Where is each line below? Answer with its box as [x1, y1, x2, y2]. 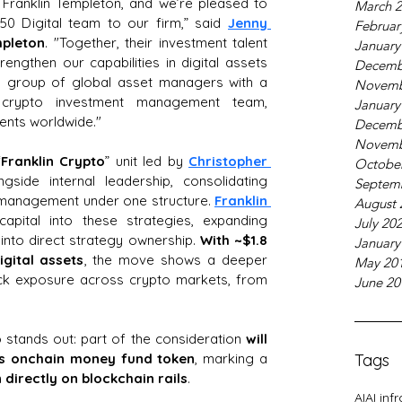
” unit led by [105, 153, 189, 170]
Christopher [188, 153, 268, 170]
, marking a [195, 350, 268, 367]
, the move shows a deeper [83, 251, 267, 268]
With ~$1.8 [199, 232, 268, 249]
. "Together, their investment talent [45, 34, 267, 51]
